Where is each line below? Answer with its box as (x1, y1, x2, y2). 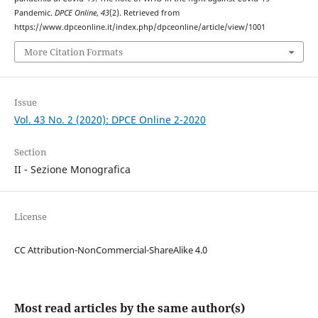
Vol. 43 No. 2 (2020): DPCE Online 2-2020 (13, 113, 206, 127)
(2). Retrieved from (109, 7, 180, 18)
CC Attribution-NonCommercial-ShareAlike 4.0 (13, 243, 207, 257)
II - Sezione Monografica (13, 163, 131, 177)
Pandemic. (13, 7, 55, 18)
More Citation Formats (23, 45, 123, 59)
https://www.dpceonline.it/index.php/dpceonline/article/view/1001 (13, 21, 265, 32)
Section (13, 146, 46, 159)
